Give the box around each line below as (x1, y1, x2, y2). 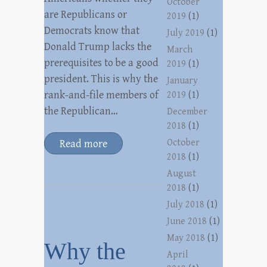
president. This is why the (44, 73, 158, 85)
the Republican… (44, 105, 118, 117)
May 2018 (167, 232, 206, 244)
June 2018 (167, 216, 207, 227)
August (167, 168, 197, 179)
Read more (60, 138, 107, 150)
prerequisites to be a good (44, 57, 159, 69)
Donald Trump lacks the (44, 41, 151, 53)
